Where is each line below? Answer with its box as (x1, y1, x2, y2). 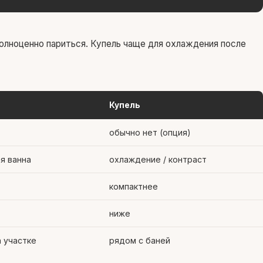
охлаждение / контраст (109, 154, 207, 164)
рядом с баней (109, 235, 170, 245)
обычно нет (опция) (109, 127, 191, 137)
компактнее (109, 181, 158, 191)
